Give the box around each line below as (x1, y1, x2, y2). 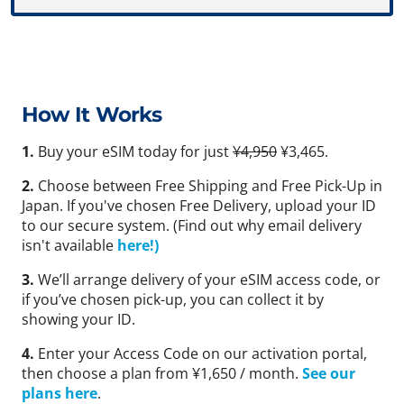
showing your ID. (22, 309, 135, 330)
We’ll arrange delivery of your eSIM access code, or (38, 270, 381, 290)
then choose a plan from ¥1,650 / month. (22, 363, 302, 384)
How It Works (22, 102, 161, 128)
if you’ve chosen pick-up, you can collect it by (22, 289, 324, 310)
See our (302, 363, 355, 384)
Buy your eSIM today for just (38, 142, 233, 162)
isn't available (22, 235, 117, 256)
